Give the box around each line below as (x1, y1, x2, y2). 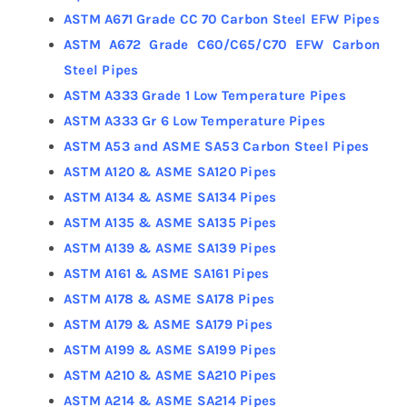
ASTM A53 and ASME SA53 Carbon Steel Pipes (63, 137, 370, 154)
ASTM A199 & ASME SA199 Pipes (63, 341, 277, 358)
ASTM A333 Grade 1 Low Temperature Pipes (63, 86, 346, 104)
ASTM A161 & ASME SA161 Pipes (63, 264, 270, 282)
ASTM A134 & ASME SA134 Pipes (63, 188, 277, 205)
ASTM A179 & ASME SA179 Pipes (63, 315, 273, 333)
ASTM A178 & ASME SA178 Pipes (63, 290, 275, 307)
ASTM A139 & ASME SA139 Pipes (63, 239, 277, 256)
